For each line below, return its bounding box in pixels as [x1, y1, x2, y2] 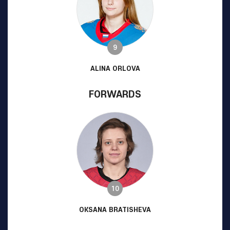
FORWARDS [89, 87, 141, 100]
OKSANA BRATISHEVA [79, 205, 151, 214]
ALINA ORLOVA [90, 64, 140, 73]
